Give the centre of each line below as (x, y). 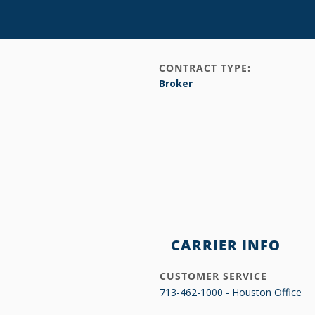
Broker (176, 83)
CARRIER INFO (226, 245)
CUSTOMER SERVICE (213, 276)
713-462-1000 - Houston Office (231, 292)
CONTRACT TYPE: (205, 68)
